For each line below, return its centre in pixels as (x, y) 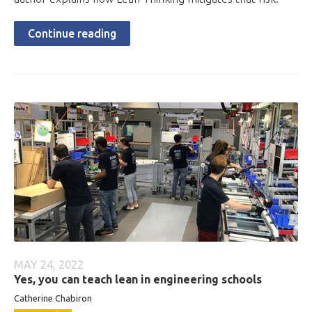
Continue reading (72, 33)
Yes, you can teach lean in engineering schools (138, 279)
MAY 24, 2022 (49, 265)
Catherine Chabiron (53, 298)
